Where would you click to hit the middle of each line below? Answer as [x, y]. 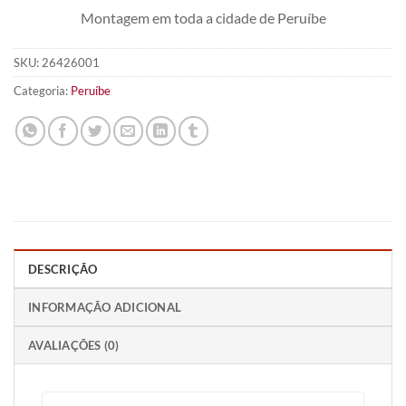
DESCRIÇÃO [63, 269]
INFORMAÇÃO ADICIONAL [105, 307]
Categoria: [42, 90]
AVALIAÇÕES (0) [74, 345]
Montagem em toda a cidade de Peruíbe [203, 18]
